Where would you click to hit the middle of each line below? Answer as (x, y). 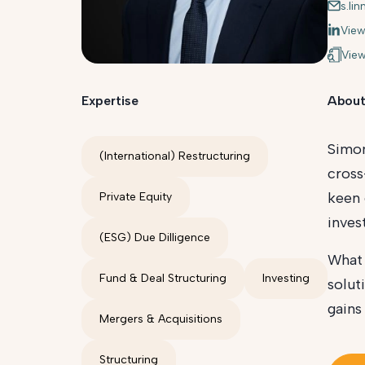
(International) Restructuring (175, 156)
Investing (286, 278)
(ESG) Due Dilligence (155, 237)
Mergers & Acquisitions (161, 319)
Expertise (110, 101)
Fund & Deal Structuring (163, 278)
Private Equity (136, 197)
